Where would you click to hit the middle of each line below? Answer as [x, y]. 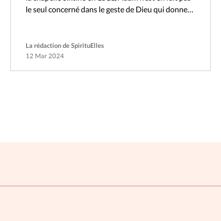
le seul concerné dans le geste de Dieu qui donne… [109, 9]
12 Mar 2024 [45, 56]
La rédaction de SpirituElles [65, 46]
